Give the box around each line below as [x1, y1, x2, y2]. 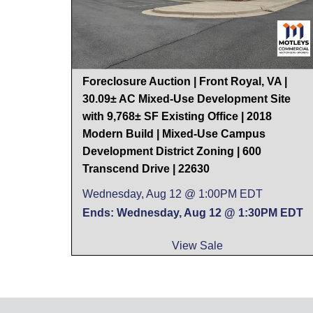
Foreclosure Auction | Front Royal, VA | [82, 75, 287, 87]
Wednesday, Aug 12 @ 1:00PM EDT [82, 187, 263, 200]
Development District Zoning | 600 [82, 145, 261, 157]
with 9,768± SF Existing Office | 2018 [82, 110, 272, 122]
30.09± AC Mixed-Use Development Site [82, 92, 291, 105]
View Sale [171, 239, 223, 252]
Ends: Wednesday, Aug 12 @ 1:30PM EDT [82, 206, 303, 219]
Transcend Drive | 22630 [82, 162, 210, 175]
